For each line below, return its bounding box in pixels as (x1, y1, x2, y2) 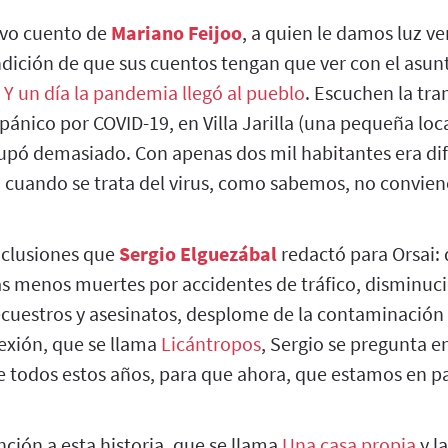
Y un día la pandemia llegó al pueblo (4, 79, 305, 105)
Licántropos (161, 330, 261, 356)
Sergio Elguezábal (119, 240, 277, 266)
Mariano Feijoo (111, 19, 242, 45)
